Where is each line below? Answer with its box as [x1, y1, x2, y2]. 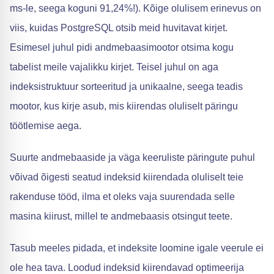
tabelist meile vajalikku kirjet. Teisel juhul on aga [10, 61, 218, 72]
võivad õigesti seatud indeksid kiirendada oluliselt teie [10, 171, 243, 182]
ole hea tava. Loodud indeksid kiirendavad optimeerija [10, 262, 244, 273]
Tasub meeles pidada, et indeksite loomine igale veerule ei [10, 242, 264, 253]
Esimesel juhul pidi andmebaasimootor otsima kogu [10, 42, 234, 53]
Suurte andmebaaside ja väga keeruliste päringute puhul [10, 152, 255, 163]
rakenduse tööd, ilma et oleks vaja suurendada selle [10, 191, 235, 202]
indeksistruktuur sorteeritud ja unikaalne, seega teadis [10, 81, 243, 92]
